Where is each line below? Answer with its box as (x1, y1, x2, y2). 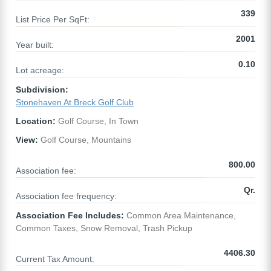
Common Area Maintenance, (124, 211, 236, 221)
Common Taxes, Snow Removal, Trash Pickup (16, 223, 192, 233)
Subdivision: (16, 85, 68, 95)
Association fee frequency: (16, 191, 117, 201)
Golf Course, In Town (56, 116, 139, 126)
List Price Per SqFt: (16, 15, 90, 25)
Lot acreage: (16, 65, 64, 76)
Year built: (16, 40, 54, 50)
